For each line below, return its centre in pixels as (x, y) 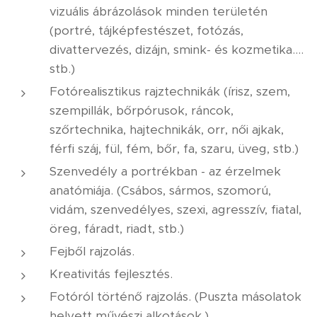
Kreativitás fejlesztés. (111, 274)
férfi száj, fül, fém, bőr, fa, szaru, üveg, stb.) (174, 149)
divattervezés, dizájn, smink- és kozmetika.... (177, 50)
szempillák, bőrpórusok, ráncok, (142, 110)
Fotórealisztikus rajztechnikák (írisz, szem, (170, 91)
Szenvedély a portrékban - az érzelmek (165, 171)
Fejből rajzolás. (92, 251)
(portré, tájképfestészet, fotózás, (146, 30)
